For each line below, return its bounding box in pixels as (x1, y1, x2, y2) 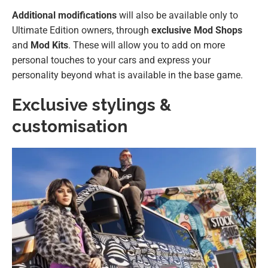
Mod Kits (31, 39, 68, 51)
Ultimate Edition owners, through (12, 25, 151, 36)
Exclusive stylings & (12, 95, 171, 115)
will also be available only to (117, 10, 238, 22)
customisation (12, 117, 132, 137)
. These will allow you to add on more (68, 39, 225, 51)
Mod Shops (194, 25, 242, 36)
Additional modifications (12, 10, 117, 22)
